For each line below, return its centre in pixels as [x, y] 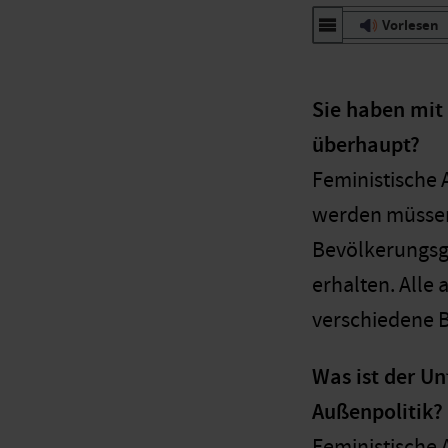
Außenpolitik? [377, 412]
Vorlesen [411, 24]
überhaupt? [366, 145]
